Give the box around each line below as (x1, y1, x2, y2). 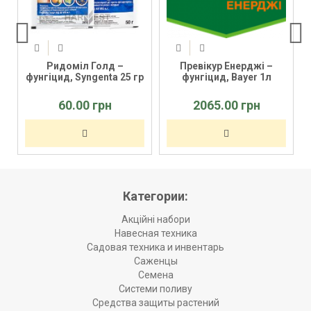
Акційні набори (121, 214, 190, 226)
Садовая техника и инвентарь (87, 242, 224, 253)
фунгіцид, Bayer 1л (181, 72, 271, 83)
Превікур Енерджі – (180, 60, 273, 72)
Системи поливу (119, 283, 192, 295)
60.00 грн (58, 98, 112, 113)
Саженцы (133, 255, 178, 267)
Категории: (123, 189, 188, 204)
